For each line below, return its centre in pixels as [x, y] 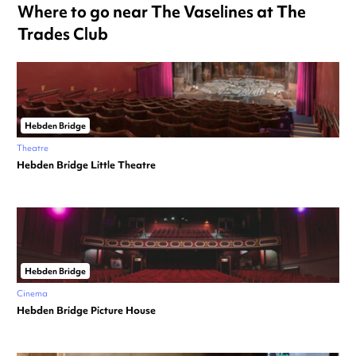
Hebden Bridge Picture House [86, 310]
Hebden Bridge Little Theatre [86, 164]
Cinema [32, 293]
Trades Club [63, 33]
